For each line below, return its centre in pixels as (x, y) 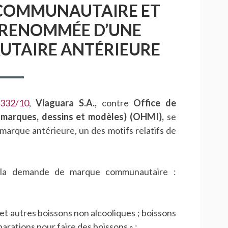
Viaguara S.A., (66, 103)
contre (115, 103)
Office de (155, 103)
